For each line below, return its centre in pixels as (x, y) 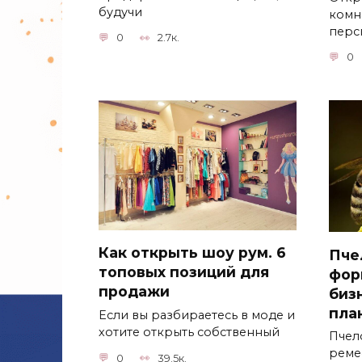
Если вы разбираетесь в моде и (197, 316)
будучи (120, 12)
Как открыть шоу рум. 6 (192, 253)
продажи (134, 292)
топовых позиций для (184, 272)
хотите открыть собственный (189, 333)
